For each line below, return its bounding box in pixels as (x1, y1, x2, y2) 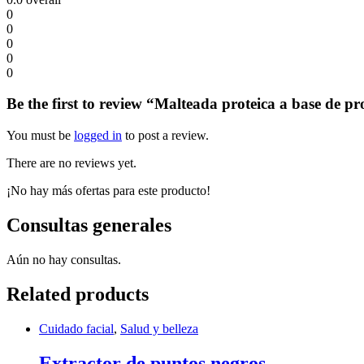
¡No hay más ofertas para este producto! (6, 184, 210, 197)
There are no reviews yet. (6, 156, 136, 170)
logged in (74, 128, 122, 142)
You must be (6, 128, 74, 142)
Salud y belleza (120, 321, 198, 336)
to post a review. (122, 128, 209, 142)
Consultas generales (6, 214, 171, 236)
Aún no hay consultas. (6, 252, 121, 266)
